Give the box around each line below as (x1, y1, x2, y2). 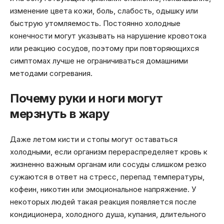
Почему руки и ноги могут (10, 91, 162, 106)
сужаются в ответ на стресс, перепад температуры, (10, 171, 204, 181)
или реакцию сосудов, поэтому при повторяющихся (10, 43, 199, 53)
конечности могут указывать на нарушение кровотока (10, 30, 206, 40)
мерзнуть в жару (10, 106, 109, 121)
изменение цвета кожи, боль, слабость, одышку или (10, 5, 198, 15)
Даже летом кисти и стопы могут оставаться (10, 134, 177, 144)
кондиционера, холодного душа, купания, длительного (10, 209, 206, 219)
